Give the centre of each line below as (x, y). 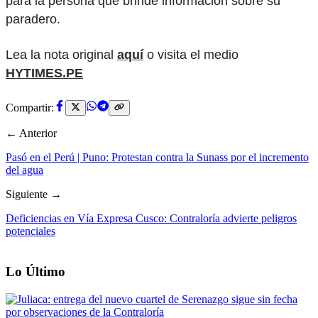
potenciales (31, 231)
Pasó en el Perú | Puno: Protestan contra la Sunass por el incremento (157, 158)
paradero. (33, 19)
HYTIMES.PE (44, 73)
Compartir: (30, 108)
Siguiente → (34, 194)
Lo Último (35, 272)
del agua (24, 170)
